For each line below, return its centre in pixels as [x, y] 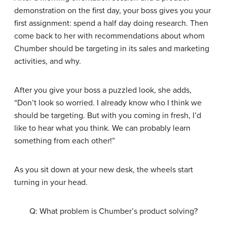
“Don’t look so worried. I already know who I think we [108, 103]
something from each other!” [65, 141]
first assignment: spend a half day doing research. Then [111, 23]
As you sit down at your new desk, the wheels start [104, 170]
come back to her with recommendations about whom [109, 36]
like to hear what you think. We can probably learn [102, 128]
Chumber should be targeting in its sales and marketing [112, 49]
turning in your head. [51, 182]
